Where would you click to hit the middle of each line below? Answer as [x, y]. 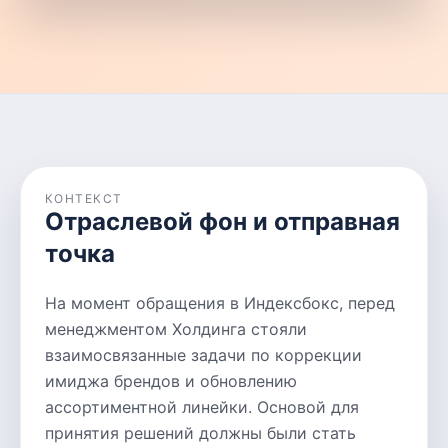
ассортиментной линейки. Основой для [202, 407]
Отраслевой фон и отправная [222, 221]
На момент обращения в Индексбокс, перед [220, 303]
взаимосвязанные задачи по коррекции [203, 355]
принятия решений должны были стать [200, 433]
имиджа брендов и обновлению [171, 381]
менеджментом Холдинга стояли [176, 329]
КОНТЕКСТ [84, 198]
